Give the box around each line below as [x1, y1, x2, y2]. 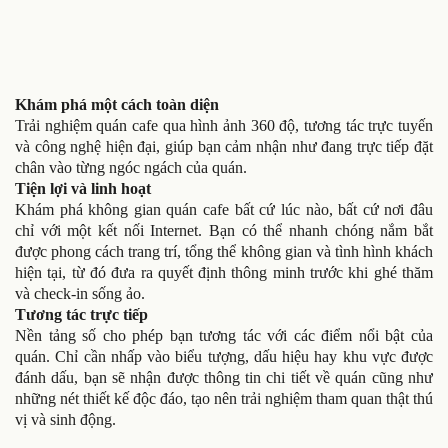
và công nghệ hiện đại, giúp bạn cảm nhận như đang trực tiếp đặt [15, 137, 433, 155]
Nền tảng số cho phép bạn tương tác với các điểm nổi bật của [15, 326, 433, 344]
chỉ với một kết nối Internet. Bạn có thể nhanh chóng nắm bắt [15, 221, 433, 239]
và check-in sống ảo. [15, 284, 145, 302]
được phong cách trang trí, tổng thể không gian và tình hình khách [15, 242, 433, 260]
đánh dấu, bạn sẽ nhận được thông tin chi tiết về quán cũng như [15, 368, 433, 386]
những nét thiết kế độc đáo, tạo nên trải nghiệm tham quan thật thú [15, 389, 433, 407]
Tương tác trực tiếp [15, 305, 148, 323]
